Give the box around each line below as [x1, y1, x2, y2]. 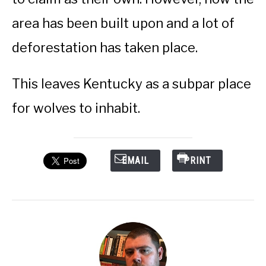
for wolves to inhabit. [12, 100, 143, 116]
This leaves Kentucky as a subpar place [12, 75, 251, 91]
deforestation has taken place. [12, 39, 198, 55]
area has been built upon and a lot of [12, 15, 235, 31]
